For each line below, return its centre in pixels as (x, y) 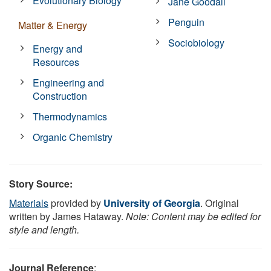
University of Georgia (152, 203)
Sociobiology (197, 42)
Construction (60, 96)
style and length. (44, 229)
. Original (220, 203)
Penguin (187, 22)
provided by (76, 203)
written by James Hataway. (67, 216)
